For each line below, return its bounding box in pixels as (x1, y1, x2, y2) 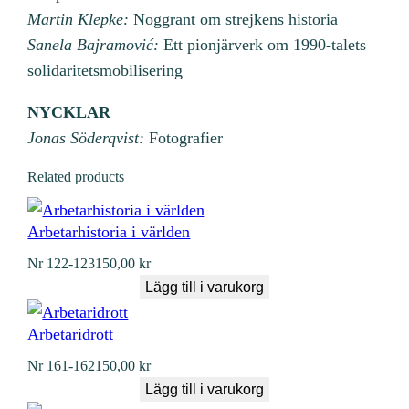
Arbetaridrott (27, 324, 114, 343)
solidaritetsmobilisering (27, 60, 184, 79)
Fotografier (144, 128, 224, 147)
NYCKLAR (27, 102, 111, 121)
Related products (27, 168, 125, 184)
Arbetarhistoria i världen (27, 222, 191, 241)
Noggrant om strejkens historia (129, 9, 339, 28)
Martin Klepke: (27, 9, 130, 28)
